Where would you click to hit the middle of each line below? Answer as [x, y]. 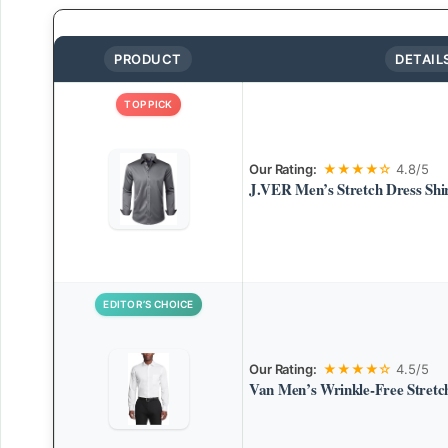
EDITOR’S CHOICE [148, 304]
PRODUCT [148, 59]
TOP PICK [148, 104]
